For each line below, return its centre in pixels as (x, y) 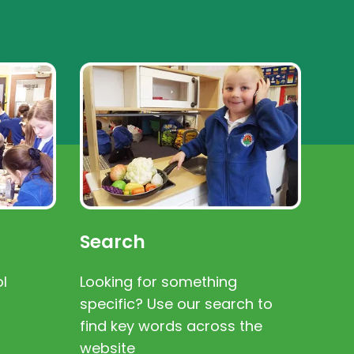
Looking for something (158, 282)
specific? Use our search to (176, 304)
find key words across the (171, 326)
